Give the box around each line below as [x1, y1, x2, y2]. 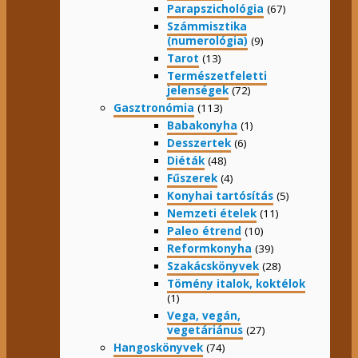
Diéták [167, 153, 205, 169]
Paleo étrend [167, 224, 241, 239]
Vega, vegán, [167, 308, 241, 324]
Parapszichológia [167, 2, 264, 17]
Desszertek [167, 136, 231, 151]
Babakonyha [167, 118, 237, 133]
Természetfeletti [167, 69, 267, 84]
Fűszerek [167, 171, 217, 186]
